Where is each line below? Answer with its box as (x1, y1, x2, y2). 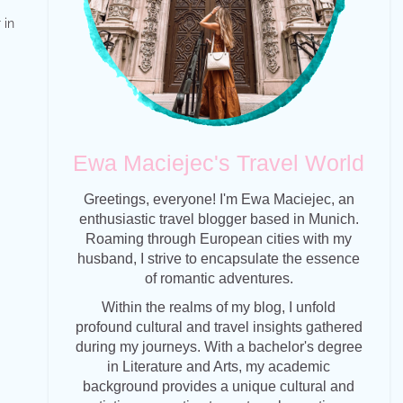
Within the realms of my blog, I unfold (102, 300, 336, 316)
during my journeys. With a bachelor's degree (75, 339, 363, 355)
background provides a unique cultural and (83, 379, 355, 395)
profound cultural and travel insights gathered (75, 319, 363, 336)
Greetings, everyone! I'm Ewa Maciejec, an (83, 192, 354, 208)
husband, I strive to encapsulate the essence (77, 251, 361, 267)
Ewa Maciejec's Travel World (73, 150, 365, 176)
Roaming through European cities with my (85, 231, 353, 247)
